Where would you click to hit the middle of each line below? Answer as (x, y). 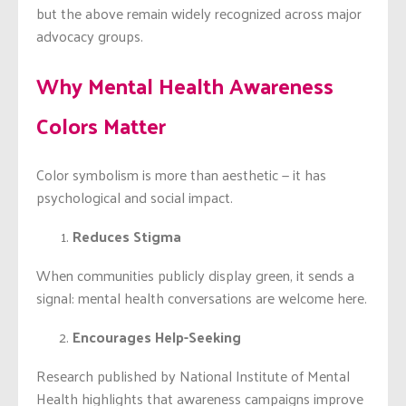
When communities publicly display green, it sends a (195, 275)
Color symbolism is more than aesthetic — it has (181, 174)
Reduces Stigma (127, 236)
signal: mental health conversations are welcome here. (202, 297)
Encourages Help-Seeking (157, 336)
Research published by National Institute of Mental (193, 375)
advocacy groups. (90, 35)
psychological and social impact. (135, 197)
